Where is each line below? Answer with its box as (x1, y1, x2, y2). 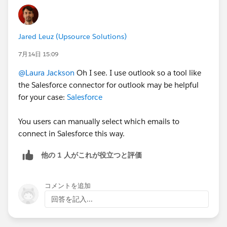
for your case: (18, 92, 67, 102)
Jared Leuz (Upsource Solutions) (18, 32, 127, 42)
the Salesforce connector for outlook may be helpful (18, 80, 199, 90)
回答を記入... (51, 195, 93, 204)
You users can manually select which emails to (18, 117, 179, 127)
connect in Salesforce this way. (18, 129, 125, 139)
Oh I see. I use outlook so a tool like (74, 68, 201, 78)
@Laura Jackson (18, 68, 74, 78)
